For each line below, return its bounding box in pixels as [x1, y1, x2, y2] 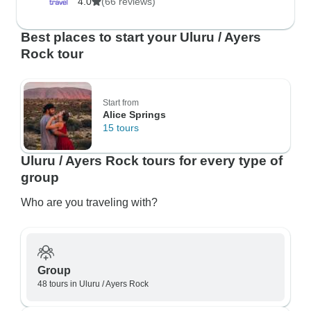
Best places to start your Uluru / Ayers [21, 30, 261, 44]
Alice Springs [103, 109, 166, 120]
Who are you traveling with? [21, 196, 158, 208]
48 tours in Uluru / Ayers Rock [37, 279, 149, 289]
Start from [103, 98, 139, 108]
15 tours [103, 122, 139, 133]
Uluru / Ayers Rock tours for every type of [21, 153, 283, 168]
